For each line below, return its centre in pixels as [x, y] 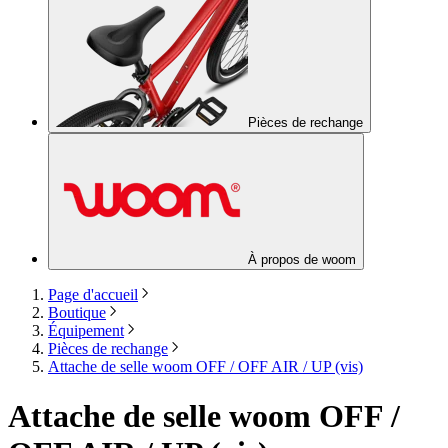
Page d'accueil [93, 295]
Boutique [77, 313]
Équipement [86, 331]
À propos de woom [302, 260]
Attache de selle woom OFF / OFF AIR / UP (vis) [205, 367]
